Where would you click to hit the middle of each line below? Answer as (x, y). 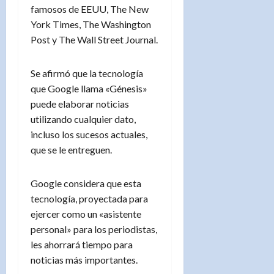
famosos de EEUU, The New (90, 9)
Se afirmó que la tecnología (87, 73)
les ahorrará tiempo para (82, 244)
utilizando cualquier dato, (83, 119)
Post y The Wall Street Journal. (94, 39)
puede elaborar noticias (80, 103)
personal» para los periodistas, (94, 229)
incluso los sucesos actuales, (89, 134)
